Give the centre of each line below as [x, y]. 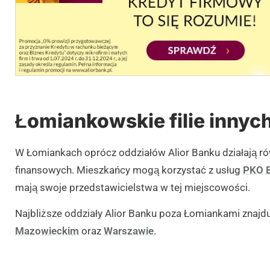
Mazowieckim [47, 231]
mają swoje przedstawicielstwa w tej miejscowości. [133, 187]
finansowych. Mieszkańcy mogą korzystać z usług [129, 170]
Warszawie [129, 231]
